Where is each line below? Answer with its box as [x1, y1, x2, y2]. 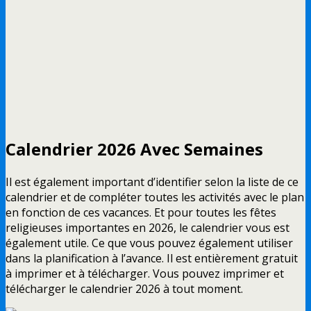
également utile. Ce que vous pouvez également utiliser [6, 235, 293, 251]
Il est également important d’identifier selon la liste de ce [6, 174, 299, 190]
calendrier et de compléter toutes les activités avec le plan [6, 189, 304, 205]
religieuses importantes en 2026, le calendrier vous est [6, 219, 289, 235]
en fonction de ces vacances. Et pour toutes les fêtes [6, 204, 276, 220]
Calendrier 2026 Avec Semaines [6, 137, 263, 161]
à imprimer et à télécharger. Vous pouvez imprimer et [6, 265, 284, 281]
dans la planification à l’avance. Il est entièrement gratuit [6, 250, 298, 266]
